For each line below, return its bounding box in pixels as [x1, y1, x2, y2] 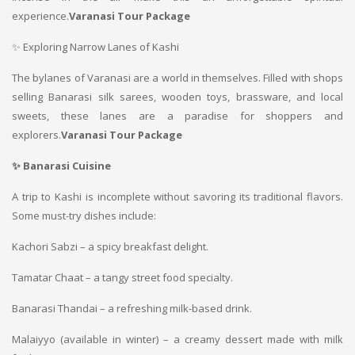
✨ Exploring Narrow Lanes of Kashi [12, 40, 179, 54]
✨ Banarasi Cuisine [12, 158, 111, 173]
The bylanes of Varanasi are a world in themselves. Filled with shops [12, 71, 343, 85]
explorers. [12, 128, 61, 142]
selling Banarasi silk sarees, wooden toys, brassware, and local [12, 90, 343, 104]
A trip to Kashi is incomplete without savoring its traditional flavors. [12, 189, 343, 204]
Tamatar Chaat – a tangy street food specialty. [12, 270, 233, 284]
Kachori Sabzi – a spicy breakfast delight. [12, 239, 208, 254]
